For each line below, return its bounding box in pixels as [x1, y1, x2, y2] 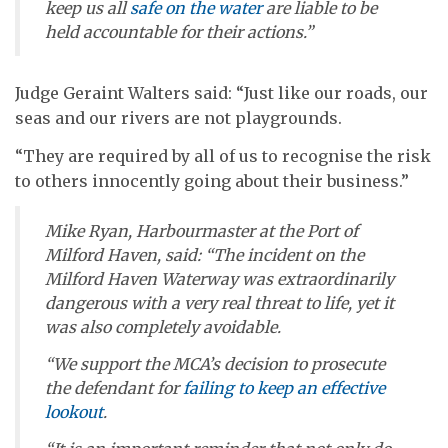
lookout [45, 402, 103, 423]
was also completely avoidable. [45, 316, 281, 337]
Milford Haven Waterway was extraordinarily [45, 268, 394, 289]
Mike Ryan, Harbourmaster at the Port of [45, 220, 358, 241]
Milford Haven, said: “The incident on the [45, 244, 364, 265]
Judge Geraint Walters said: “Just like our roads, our [15, 83, 428, 104]
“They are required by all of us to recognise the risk [15, 145, 431, 166]
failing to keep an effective [183, 378, 385, 399]
